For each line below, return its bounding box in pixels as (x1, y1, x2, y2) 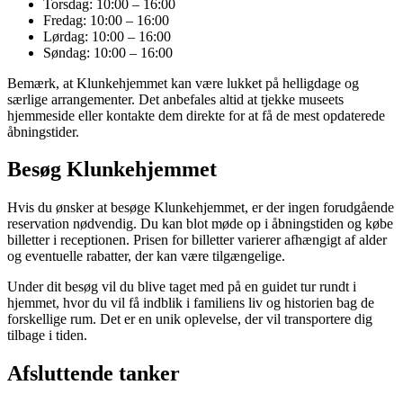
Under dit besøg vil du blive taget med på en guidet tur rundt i (7, 279, 356, 295)
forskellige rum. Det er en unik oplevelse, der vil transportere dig (7, 311, 372, 327)
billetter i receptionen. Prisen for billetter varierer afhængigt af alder (7, 232, 387, 248)
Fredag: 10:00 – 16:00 (43, 12, 169, 28)
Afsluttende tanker (7, 362, 180, 386)
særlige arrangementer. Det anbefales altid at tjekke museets (7, 91, 344, 107)
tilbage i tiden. (7, 327, 87, 344)
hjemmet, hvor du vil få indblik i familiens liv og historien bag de (7, 295, 374, 311)
